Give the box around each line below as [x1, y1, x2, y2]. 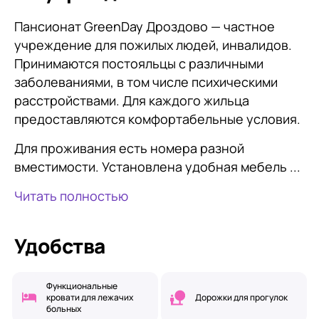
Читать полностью [14, 187, 128, 204]
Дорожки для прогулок [195, 291, 288, 303]
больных [46, 303, 81, 315]
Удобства [14, 232, 105, 259]
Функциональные [46, 280, 117, 292]
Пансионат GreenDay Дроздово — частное [14, 18, 275, 35]
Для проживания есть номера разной [14, 140, 244, 157]
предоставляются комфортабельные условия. [14, 110, 300, 127]
